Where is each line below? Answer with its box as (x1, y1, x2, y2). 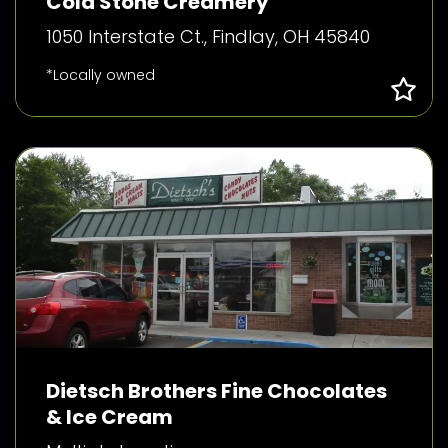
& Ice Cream (46, 403, 173, 431)
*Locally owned (46, 65, 155, 85)
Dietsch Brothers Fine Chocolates (46, 377, 387, 405)
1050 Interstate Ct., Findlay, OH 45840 (46, 24, 370, 49)
